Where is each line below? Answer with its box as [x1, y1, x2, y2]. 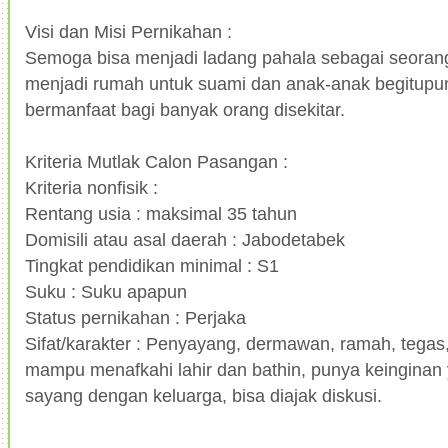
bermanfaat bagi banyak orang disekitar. [25, 98, 345, 120]
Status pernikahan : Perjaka [25, 306, 246, 328]
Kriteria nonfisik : [25, 176, 158, 198]
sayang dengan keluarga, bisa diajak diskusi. [25, 384, 382, 406]
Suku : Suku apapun [25, 280, 187, 302]
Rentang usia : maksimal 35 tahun [25, 202, 297, 224]
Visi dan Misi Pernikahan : [25, 20, 232, 42]
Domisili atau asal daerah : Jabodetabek [25, 228, 345, 250]
